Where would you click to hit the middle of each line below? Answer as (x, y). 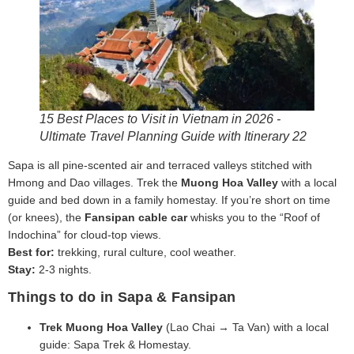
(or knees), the (46, 217)
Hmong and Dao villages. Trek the (94, 182)
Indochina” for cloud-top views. (85, 234)
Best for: (31, 252)
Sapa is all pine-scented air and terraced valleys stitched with (160, 165)
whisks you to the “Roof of (254, 217)
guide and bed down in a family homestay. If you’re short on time (169, 200)
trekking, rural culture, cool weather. (145, 252)
